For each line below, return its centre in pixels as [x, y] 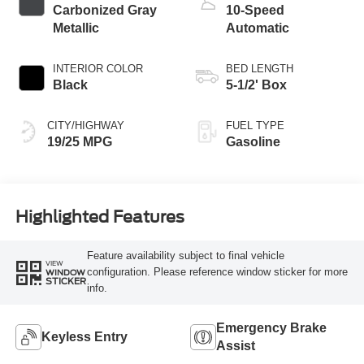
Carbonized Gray [104, 11]
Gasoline [253, 142]
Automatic [258, 28]
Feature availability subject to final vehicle [185, 256]
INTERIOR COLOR [97, 69]
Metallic [76, 28]
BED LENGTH [260, 69]
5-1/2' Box [256, 85]
